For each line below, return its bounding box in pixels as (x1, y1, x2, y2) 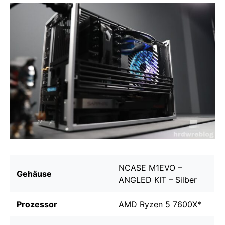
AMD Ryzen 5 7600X (119, 199, 197, 209)
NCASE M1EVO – (119, 162, 182, 173)
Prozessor (17, 199, 57, 209)
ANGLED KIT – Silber (119, 174, 197, 185)
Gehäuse (17, 168, 52, 179)
